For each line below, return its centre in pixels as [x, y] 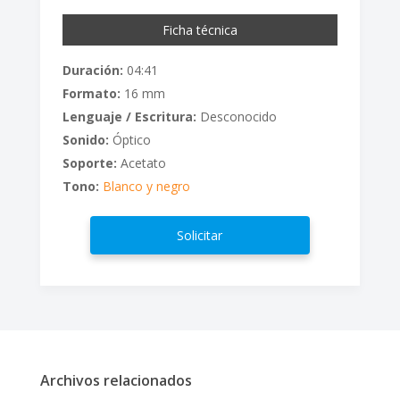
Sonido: [85, 139]
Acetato [141, 162]
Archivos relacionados [116, 380]
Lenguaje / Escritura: [129, 116]
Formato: [91, 93]
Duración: [92, 70]
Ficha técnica [200, 29]
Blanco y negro [146, 186]
